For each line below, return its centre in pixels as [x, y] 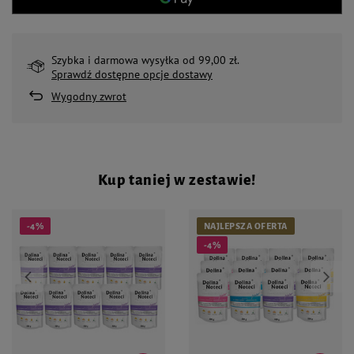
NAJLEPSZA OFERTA [246, 226]
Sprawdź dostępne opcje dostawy [132, 74]
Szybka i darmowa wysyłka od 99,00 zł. [145, 60]
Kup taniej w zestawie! [177, 180]
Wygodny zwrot [89, 96]
